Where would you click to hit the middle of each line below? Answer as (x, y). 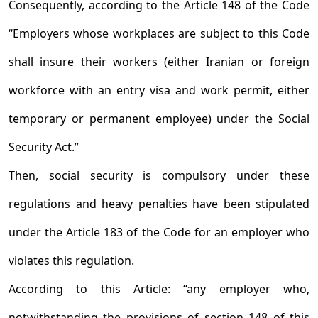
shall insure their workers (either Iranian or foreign (159, 62)
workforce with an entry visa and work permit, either (159, 90)
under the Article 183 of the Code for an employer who (159, 232)
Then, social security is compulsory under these (159, 175)
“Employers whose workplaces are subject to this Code (159, 33)
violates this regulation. (71, 261)
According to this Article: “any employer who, (159, 289)
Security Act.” (44, 147)
